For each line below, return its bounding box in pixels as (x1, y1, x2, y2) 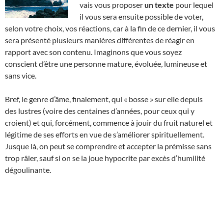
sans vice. (5, 70, 36, 80)
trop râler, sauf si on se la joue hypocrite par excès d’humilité (5, 153, 205, 163)
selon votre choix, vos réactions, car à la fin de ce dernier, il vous (5, 23, 215, 33)
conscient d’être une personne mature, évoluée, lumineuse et (5, 58, 207, 68)
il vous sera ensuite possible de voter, (80, 11, 203, 21)
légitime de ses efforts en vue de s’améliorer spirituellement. (5, 129, 204, 139)
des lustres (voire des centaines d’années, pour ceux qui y (5, 106, 194, 115)
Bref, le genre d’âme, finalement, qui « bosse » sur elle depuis (5, 94, 203, 104)
